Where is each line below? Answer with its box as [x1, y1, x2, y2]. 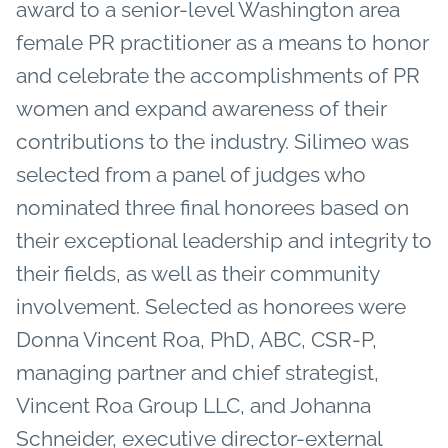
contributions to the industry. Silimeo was [16, 128, 409, 154]
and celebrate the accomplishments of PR [16, 62, 420, 88]
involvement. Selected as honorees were [16, 293, 406, 319]
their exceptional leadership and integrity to [16, 227, 432, 253]
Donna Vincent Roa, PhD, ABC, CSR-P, [16, 326, 377, 352]
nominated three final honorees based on [16, 194, 409, 220]
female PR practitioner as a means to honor [16, 29, 429, 55]
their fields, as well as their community [16, 260, 379, 286]
